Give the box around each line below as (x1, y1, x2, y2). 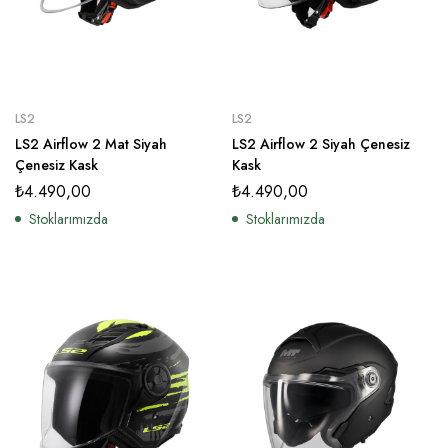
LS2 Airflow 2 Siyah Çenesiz (232, 134, 410, 154)
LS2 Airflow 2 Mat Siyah (15, 134, 167, 154)
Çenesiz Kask (15, 155, 98, 175)
